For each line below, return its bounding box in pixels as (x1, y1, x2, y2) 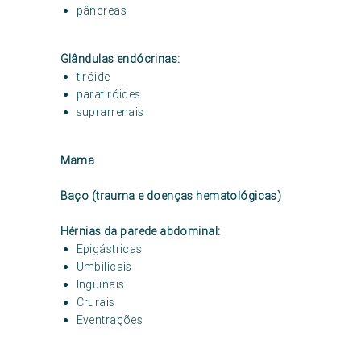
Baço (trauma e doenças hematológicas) (60, 189, 282, 203)
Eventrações (76, 313, 143, 327)
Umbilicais (76, 259, 132, 274)
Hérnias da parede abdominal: (60, 224, 221, 239)
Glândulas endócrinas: (60, 52, 180, 66)
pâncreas (76, 3, 127, 18)
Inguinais (76, 277, 125, 292)
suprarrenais (76, 105, 144, 119)
